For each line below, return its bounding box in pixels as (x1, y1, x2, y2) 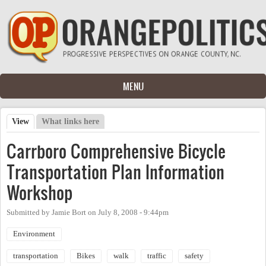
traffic (147, 251, 166, 260)
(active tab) (29, 116, 70, 126)
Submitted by (7, 208, 52, 217)
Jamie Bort (52, 208, 86, 217)
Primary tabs (7, 126, 78, 141)
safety (185, 251, 204, 260)
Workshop (7, 180, 72, 205)
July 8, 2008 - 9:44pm (98, 208, 169, 217)
